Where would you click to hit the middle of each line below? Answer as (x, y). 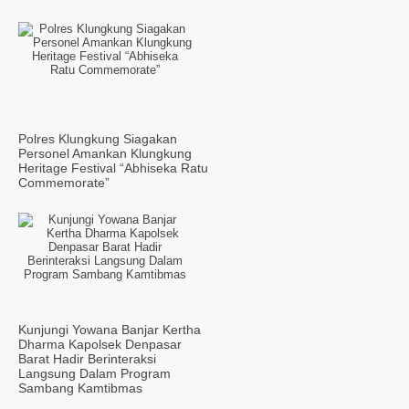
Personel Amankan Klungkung (105, 153)
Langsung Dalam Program (94, 373)
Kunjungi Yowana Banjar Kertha (110, 330)
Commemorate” (64, 183)
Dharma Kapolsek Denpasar (100, 344)
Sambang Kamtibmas (80, 388)
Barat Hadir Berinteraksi (87, 359)
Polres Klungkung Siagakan (98, 139)
